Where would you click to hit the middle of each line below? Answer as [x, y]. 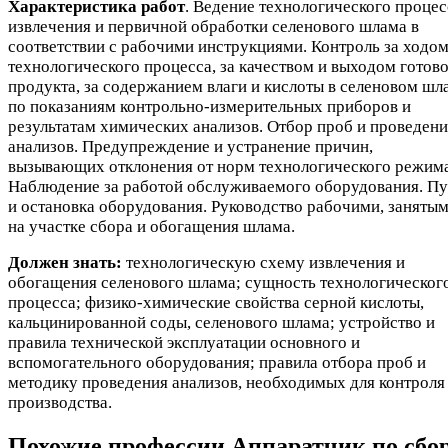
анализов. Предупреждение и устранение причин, [190, 146]
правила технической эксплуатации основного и [184, 342]
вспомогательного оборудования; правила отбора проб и [217, 362]
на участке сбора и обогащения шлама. [151, 226]
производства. [60, 402]
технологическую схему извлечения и [263, 262]
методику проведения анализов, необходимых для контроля [226, 382]
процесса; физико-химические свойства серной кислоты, [216, 302]
